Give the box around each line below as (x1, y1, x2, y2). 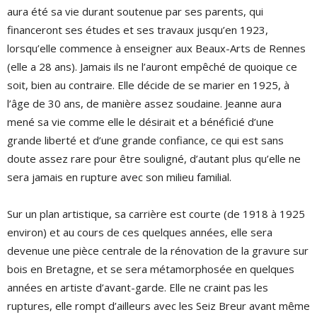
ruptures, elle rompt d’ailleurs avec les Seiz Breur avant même (7, 299, 310, 313)
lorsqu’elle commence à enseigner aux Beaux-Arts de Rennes (7, 41, 306, 55)
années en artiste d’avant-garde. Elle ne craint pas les (7, 280, 268, 294)
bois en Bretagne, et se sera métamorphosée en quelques (7, 262, 294, 276)
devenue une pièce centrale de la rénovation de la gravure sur (7, 243, 309, 258)
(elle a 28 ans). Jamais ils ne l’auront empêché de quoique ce (7, 59, 297, 74)
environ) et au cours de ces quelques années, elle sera (7, 225, 272, 239)
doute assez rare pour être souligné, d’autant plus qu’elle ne (7, 151, 301, 166)
